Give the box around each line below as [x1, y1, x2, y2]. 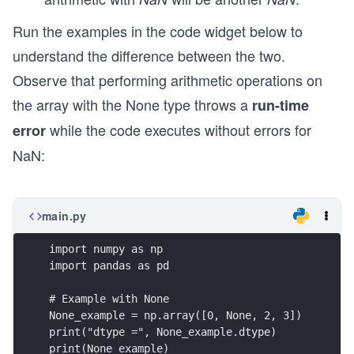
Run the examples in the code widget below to [13, 21, 303, 41]
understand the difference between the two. [13, 45, 285, 66]
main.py [42, 208, 87, 224]
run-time [252, 95, 309, 115]
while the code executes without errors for [46, 119, 311, 140]
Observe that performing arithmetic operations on [13, 70, 322, 90]
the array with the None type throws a [13, 94, 252, 115]
